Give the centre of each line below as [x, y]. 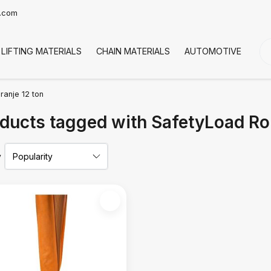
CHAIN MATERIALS [133, 51]
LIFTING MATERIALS [41, 51]
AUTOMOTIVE [213, 51]
